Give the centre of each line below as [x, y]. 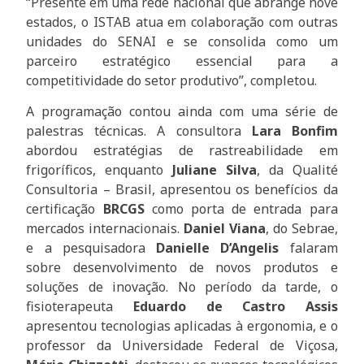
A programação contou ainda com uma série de [182, 112]
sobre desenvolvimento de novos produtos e [182, 268]
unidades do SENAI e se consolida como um [182, 41]
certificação [65, 209]
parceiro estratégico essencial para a [182, 61]
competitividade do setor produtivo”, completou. [172, 80]
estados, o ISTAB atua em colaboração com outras [182, 22]
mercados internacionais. [105, 229]
